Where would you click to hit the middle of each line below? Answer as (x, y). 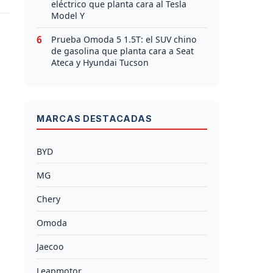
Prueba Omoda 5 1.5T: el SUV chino (124, 40)
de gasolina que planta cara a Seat (122, 51)
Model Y (68, 16)
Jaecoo (50, 247)
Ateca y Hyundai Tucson (100, 63)
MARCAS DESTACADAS (94, 119)
